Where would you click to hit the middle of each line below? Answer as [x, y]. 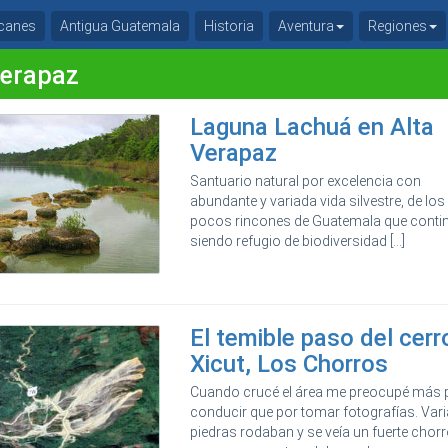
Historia [229, 26]
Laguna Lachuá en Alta [312, 127]
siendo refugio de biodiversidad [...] [298, 241]
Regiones [397, 26]
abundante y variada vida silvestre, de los [318, 201]
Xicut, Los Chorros [289, 364]
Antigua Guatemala [120, 26]
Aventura [306, 26]
